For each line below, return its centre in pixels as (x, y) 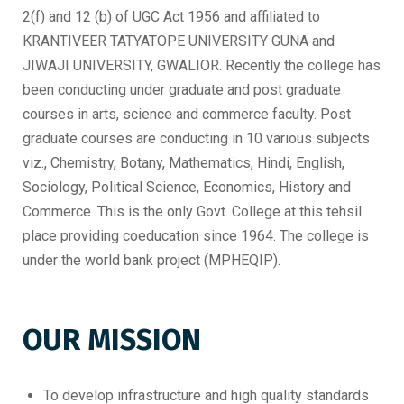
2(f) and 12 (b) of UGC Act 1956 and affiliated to (171, 17)
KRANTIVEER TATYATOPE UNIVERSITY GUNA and (179, 41)
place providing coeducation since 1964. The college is (196, 236)
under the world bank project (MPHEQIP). (151, 260)
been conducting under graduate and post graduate (182, 90)
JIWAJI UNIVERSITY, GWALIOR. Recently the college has (202, 65)
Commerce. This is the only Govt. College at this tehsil (192, 211)
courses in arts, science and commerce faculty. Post (187, 114)
